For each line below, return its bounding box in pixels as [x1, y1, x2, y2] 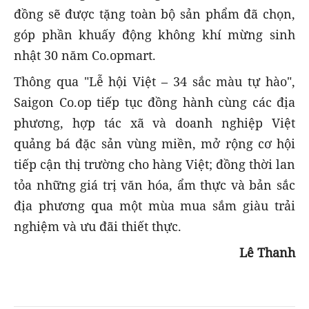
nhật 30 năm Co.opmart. [14, 47, 156, 64]
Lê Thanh [239, 244, 295, 261]
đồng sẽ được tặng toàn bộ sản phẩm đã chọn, [14, 6, 295, 23]
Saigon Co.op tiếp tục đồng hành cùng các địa [14, 94, 295, 111]
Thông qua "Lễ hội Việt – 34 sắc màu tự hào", [14, 73, 295, 90]
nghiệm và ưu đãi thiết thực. [14, 218, 181, 235]
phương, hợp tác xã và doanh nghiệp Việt [14, 114, 295, 132]
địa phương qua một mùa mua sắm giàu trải [14, 197, 295, 215]
